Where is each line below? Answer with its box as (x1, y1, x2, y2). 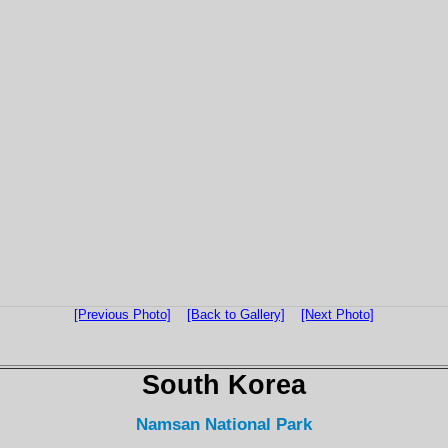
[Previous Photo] (74, 307, 171, 322)
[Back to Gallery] (187, 307, 285, 322)
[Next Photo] (301, 307, 374, 322)
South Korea (142, 369, 306, 400)
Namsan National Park (136, 414, 312, 435)
